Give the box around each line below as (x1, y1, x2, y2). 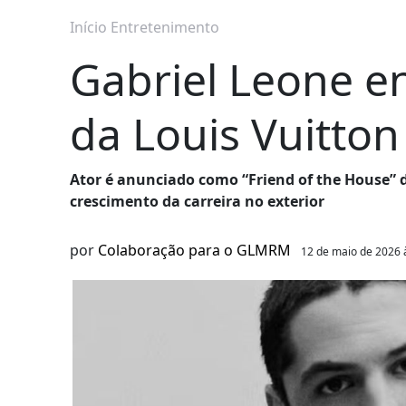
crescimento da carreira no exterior (70, 191, 324, 212)
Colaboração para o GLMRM (98, 240, 291, 261)
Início (70, 17, 107, 38)
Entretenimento (111, 17, 219, 38)
